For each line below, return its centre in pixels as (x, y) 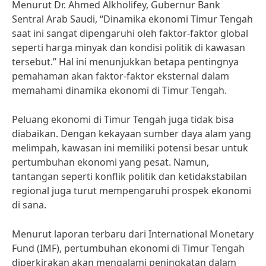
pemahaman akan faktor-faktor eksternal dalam (121, 76)
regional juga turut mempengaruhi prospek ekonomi (132, 191)
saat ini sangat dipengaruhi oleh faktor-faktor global (130, 33)
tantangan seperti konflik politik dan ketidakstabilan (129, 176)
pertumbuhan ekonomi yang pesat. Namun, (110, 162)
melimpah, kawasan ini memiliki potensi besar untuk (130, 148)
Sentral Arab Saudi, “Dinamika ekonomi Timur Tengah (132, 19)
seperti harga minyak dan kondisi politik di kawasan (129, 47)
